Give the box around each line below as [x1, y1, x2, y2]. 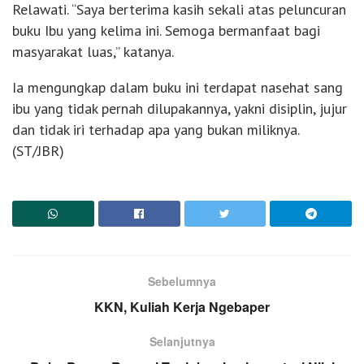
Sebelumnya [148, 273, 216, 290]
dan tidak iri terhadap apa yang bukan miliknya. [12, 120, 299, 140]
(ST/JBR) [12, 141, 64, 161]
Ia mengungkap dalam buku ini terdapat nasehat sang [12, 78, 343, 97]
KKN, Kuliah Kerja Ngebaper [94, 297, 270, 317]
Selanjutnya [149, 333, 215, 350]
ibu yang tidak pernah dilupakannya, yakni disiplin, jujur [12, 99, 347, 119]
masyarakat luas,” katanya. [12, 42, 174, 62]
